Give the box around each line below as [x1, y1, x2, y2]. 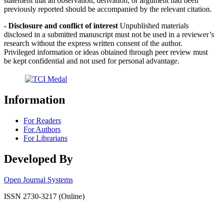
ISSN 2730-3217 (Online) [4, 192, 85, 200]
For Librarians [23, 133, 67, 142]
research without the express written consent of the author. [4, 39, 182, 47]
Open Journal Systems [4, 175, 73, 184]
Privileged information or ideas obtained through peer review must [4, 47, 208, 56]
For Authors [23, 125, 61, 133]
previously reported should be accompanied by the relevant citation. [4, 4, 212, 13]
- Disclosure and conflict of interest [4, 21, 120, 30]
